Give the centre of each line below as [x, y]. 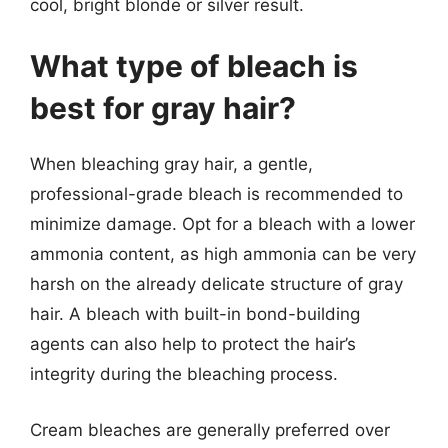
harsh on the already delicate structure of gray [216, 284]
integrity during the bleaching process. [184, 374]
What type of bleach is [194, 66]
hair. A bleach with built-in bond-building [195, 314]
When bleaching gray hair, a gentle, [171, 164]
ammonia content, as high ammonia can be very [223, 254]
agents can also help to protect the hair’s [193, 344]
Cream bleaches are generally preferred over [210, 429]
